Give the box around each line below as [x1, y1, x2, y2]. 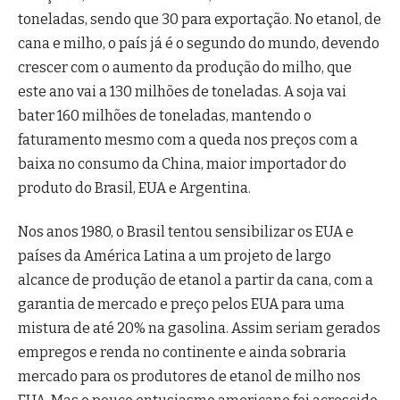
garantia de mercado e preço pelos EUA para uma [18, 296, 345, 313]
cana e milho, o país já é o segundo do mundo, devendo [18, 34, 379, 52]
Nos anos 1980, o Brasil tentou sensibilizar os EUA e [18, 223, 354, 241]
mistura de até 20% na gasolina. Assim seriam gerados [18, 320, 380, 337]
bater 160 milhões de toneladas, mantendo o [18, 106, 312, 124]
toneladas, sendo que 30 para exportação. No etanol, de [18, 10, 381, 28]
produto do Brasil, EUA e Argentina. [18, 179, 251, 196]
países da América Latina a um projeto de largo [18, 247, 331, 265]
